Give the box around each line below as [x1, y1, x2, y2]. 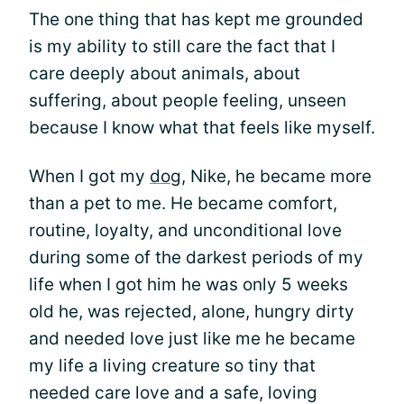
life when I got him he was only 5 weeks [29, 274, 348, 295]
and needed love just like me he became [29, 328, 355, 349]
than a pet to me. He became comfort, [29, 193, 337, 214]
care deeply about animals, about [29, 63, 300, 84]
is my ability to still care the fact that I [29, 36, 335, 57]
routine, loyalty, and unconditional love [29, 220, 342, 241]
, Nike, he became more [181, 166, 372, 187]
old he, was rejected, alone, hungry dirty [29, 301, 354, 322]
